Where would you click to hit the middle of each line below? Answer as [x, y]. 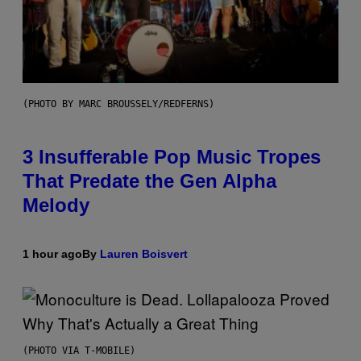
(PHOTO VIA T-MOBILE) [79, 351]
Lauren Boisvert [144, 254]
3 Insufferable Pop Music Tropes [172, 157]
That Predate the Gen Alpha [149, 181]
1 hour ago [52, 254]
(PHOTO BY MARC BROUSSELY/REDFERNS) [118, 104]
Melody [56, 205]
